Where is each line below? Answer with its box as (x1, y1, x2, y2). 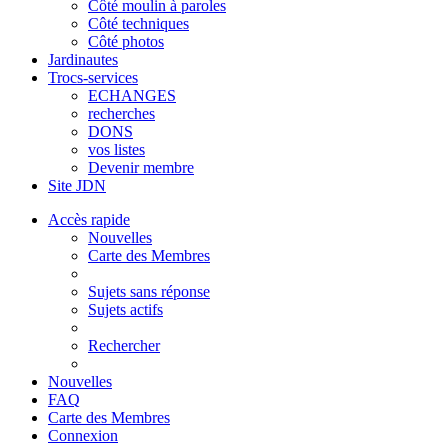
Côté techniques (88, 14, 189, 32)
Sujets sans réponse (88, 282, 210, 300)
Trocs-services (48, 68, 138, 86)
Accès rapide (48, 210, 130, 228)
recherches (88, 104, 155, 122)
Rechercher (88, 336, 160, 354)
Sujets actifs (88, 300, 163, 318)
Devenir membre (88, 158, 194, 176)
